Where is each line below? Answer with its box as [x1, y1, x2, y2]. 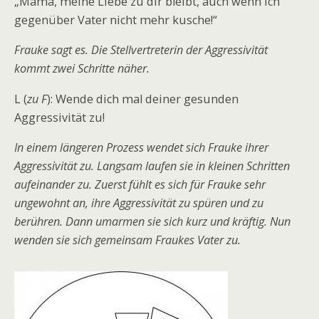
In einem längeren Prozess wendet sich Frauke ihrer [14, 140, 268, 155]
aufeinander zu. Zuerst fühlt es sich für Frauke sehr [14, 177, 266, 192]
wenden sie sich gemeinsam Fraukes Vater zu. [14, 232, 241, 248]
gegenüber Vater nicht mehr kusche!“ [14, 12, 217, 28]
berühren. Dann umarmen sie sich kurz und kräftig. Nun [14, 214, 291, 229]
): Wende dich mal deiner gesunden [47, 90, 239, 107]
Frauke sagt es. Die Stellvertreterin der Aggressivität [14, 42, 268, 58]
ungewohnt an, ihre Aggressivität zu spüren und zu [14, 195, 263, 211]
